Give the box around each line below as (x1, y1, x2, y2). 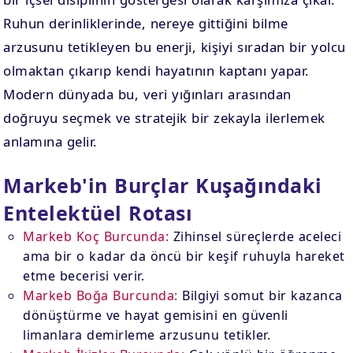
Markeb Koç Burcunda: (23, 228, 169, 245)
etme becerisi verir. (23, 267, 145, 284)
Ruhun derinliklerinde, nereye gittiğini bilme (3, 14, 288, 32)
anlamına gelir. (3, 132, 98, 150)
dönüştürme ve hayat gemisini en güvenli (23, 307, 288, 324)
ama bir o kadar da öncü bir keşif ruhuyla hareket (23, 247, 345, 265)
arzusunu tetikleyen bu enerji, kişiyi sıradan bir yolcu (3, 38, 346, 56)
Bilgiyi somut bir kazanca (177, 287, 343, 304)
